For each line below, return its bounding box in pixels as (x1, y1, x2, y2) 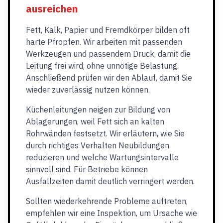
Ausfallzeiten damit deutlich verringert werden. (26, 176, 195, 186)
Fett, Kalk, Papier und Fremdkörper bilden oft (26, 25, 190, 35)
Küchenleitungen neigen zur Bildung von (26, 105, 170, 114)
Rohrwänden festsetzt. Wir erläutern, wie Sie (26, 128, 185, 138)
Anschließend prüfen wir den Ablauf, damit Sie (26, 73, 192, 83)
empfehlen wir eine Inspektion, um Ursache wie (26, 208, 197, 218)
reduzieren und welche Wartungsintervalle (26, 152, 179, 162)
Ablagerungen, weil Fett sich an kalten (26, 116, 164, 126)
